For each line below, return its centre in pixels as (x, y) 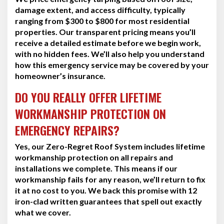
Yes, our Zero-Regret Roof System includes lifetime (110, 146)
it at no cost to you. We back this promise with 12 (106, 190)
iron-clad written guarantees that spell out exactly (108, 201)
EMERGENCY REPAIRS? (67, 130)
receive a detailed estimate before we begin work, (108, 42)
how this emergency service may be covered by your (112, 64)
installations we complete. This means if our (96, 168)
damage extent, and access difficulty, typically (100, 9)
